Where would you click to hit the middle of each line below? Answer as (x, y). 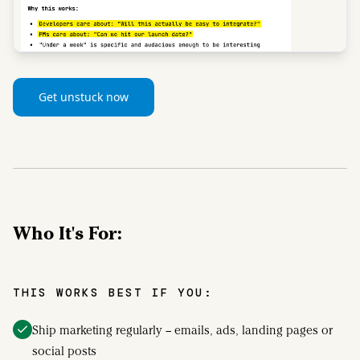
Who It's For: (67, 232)
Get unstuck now (84, 96)
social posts (64, 351)
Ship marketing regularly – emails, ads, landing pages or (182, 330)
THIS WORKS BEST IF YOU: (113, 292)
